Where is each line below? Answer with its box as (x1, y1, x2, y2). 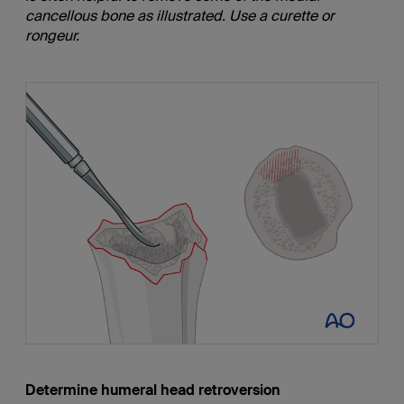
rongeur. (24, 25, 79, 45)
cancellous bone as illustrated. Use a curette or (24, 5, 335, 25)
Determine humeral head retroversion (24, 380, 280, 399)
